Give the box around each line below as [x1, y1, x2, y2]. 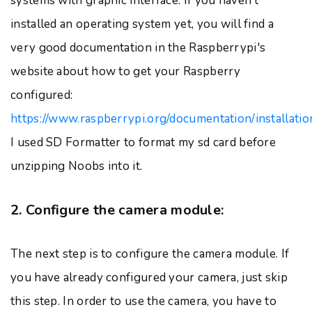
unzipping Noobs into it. [10, 158, 143, 174]
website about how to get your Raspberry [10, 63, 241, 79]
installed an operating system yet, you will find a [10, 16, 274, 32]
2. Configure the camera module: [10, 201, 224, 219]
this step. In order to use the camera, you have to [10, 293, 276, 309]
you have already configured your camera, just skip [10, 270, 288, 286]
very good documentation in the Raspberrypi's [10, 40, 266, 56]
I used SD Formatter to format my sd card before [10, 134, 276, 150]
